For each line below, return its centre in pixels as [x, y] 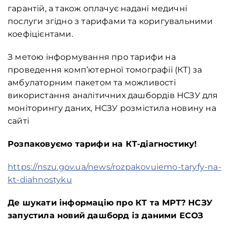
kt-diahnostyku [40, 179]
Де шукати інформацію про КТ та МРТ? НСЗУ [110, 202]
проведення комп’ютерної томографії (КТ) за [105, 70]
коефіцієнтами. [40, 34]
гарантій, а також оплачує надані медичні [97, 8]
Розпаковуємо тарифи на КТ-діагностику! [102, 144]
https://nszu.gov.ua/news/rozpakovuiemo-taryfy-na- [114, 167]
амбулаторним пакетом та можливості [92, 82]
